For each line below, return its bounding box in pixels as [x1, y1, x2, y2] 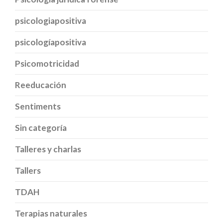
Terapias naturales [15, 208, 87, 219]
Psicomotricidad [15, 58, 79, 69]
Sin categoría [15, 122, 67, 133]
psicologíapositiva [15, 36, 86, 47]
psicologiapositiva [15, 15, 86, 26]
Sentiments [15, 101, 61, 111]
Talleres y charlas [15, 143, 81, 154]
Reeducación [15, 79, 66, 90]
